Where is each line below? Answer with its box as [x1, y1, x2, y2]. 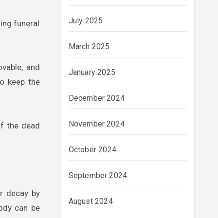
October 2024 [68, 145, 116, 154]
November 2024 [68, 119, 125, 128]
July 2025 [68, 16, 103, 25]
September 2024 [68, 171, 127, 180]
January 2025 [68, 68, 115, 77]
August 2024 [68, 197, 113, 206]
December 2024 [68, 93, 125, 103]
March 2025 [68, 42, 110, 51]
